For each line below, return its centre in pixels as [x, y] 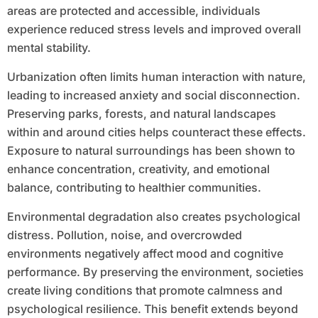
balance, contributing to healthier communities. [134, 188]
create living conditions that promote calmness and [144, 291]
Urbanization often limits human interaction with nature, [156, 77]
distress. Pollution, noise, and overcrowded [124, 235]
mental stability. [49, 48]
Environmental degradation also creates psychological [153, 217]
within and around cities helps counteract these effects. [156, 132]
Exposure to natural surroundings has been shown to [151, 151]
